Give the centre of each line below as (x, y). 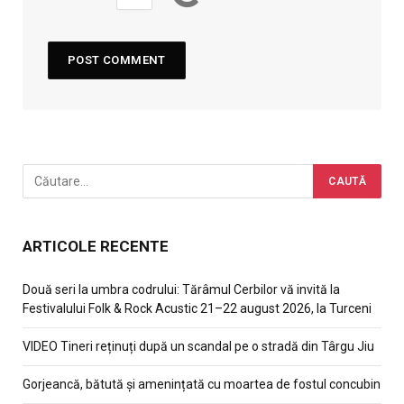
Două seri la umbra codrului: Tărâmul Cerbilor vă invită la (181, 289)
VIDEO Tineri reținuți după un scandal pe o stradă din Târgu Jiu (198, 346)
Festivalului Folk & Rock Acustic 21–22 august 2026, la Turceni (197, 308)
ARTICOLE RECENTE (96, 246)
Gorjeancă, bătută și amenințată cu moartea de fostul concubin (202, 384)
